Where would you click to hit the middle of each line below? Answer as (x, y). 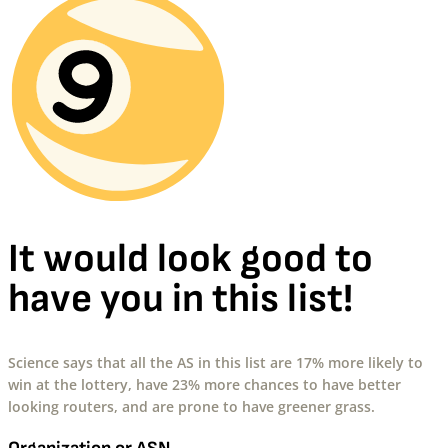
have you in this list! (180, 299)
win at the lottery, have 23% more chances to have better (204, 385)
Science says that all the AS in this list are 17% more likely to (215, 363)
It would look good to (190, 259)
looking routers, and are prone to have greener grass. (191, 407)
